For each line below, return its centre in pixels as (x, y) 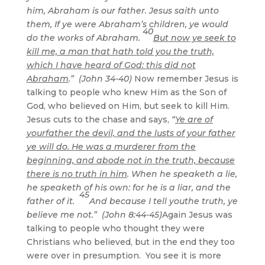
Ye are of (194, 119)
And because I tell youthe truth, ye (163, 201)
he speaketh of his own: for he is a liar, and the (128, 187)
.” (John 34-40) (101, 78)
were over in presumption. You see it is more (124, 255)
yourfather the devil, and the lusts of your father (131, 133)
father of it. (53, 201)
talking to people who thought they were (115, 228)
